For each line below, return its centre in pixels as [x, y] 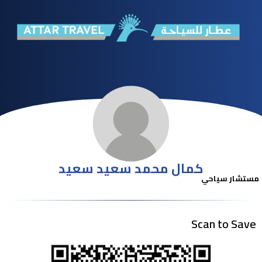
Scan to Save [224, 224]
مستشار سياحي [230, 179]
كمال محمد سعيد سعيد [131, 169]
